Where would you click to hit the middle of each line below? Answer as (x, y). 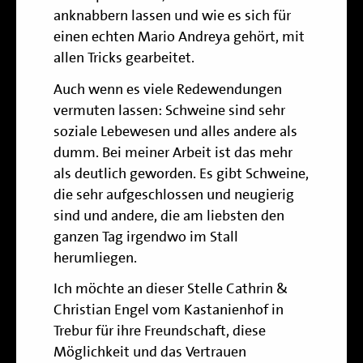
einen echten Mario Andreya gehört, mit (179, 36)
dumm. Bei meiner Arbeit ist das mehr (173, 152)
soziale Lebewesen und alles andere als (175, 131)
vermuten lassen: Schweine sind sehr (169, 110)
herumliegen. (95, 257)
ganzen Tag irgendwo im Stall (146, 236)
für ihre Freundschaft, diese (179, 331)
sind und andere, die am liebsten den (169, 215)
